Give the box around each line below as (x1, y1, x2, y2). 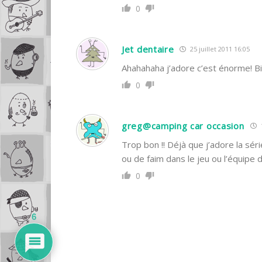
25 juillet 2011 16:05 (188, 44, 250, 54)
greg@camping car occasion (122, 119, 244, 132)
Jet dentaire (122, 43, 174, 55)
